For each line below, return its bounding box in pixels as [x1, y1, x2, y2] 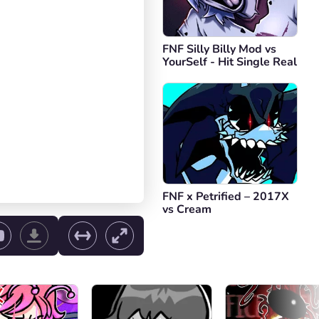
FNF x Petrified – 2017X [162, 189, 289, 204]
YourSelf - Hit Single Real [162, 54, 297, 70]
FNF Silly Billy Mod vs [162, 41, 276, 57]
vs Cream [162, 202, 211, 217]
